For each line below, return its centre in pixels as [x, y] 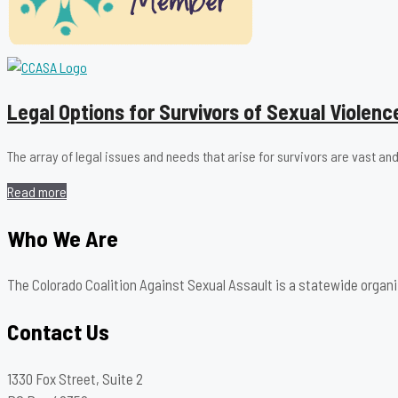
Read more [37, 191]
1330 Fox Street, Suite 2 [75, 378]
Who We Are [63, 238]
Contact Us [58, 331]
